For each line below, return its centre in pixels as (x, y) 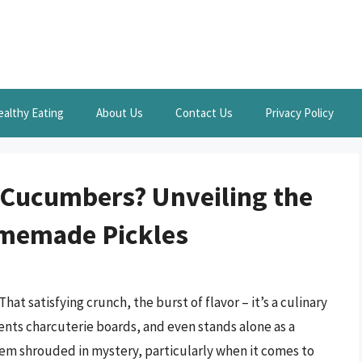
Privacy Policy (299, 113)
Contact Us (204, 113)
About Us (120, 113)
